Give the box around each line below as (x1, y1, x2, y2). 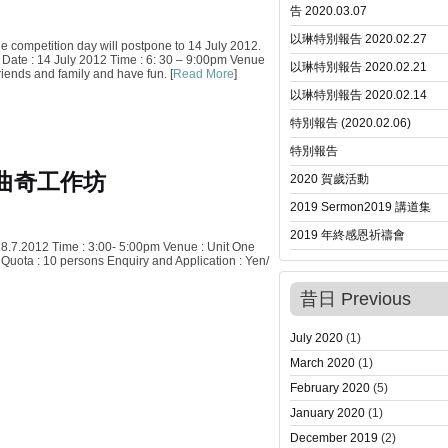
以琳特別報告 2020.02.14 (290, 88, 427, 102)
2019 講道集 (364, 200, 431, 214)
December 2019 (290, 431, 378, 445)
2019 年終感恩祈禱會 (290, 228, 405, 242)
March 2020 (290, 356, 355, 370)
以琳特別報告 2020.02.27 (290, 32, 427, 46)
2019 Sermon (290, 200, 364, 214)
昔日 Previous (300, 289, 411, 309)
